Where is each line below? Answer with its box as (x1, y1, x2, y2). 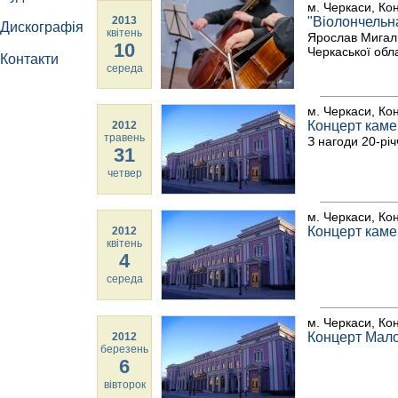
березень (100, 343, 148, 355)
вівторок (103, 378, 146, 391)
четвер (107, 167, 142, 179)
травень (104, 131, 145, 144)
